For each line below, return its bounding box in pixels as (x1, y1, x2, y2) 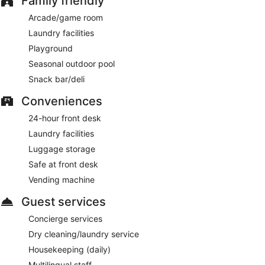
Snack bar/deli (28, 73, 85, 84)
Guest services (21, 194, 106, 209)
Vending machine (28, 174, 95, 185)
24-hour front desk (28, 112, 101, 123)
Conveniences (21, 93, 102, 108)
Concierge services (28, 213, 102, 224)
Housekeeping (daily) (28, 244, 111, 254)
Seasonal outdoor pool (28, 58, 115, 69)
